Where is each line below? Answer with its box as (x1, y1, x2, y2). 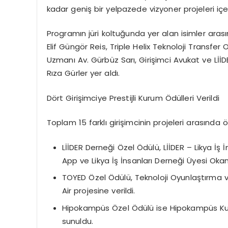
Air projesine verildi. (62, 185, 135, 196)
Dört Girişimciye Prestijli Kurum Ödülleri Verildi (46, 92, 219, 103)
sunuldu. (62, 215, 93, 226)
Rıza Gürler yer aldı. (46, 68, 120, 78)
